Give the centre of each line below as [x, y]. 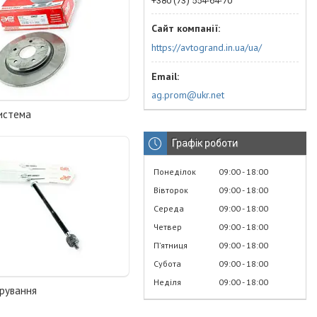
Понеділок [175, 172]
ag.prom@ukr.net [188, 95]
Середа [169, 208]
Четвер [168, 227]
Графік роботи [205, 143]
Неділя [167, 282]
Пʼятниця [171, 245]
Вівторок [171, 190]
